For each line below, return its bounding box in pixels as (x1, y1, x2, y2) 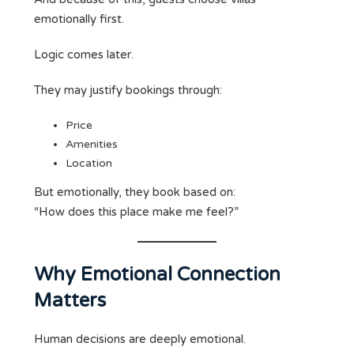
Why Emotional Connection (34, 263, 281, 287)
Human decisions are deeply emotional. (34, 332, 246, 347)
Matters (34, 289, 106, 313)
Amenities (66, 137, 118, 152)
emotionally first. (34, 12, 124, 27)
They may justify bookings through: (34, 83, 222, 98)
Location (66, 156, 112, 171)
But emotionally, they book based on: (34, 185, 235, 200)
